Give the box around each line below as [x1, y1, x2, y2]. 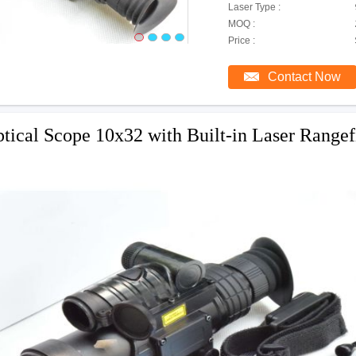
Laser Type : [227, 2, 281, 13]
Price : [227, 35, 255, 46]
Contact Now [267, 70, 341, 83]
